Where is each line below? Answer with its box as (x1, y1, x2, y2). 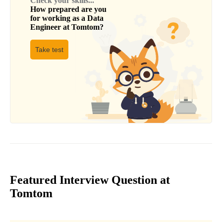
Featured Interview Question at (10, 173, 170, 187)
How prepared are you (30, 5, 107, 14)
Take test (35, 46, 63, 54)
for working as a (30, 14, 87, 23)
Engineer (30, 23, 61, 32)
